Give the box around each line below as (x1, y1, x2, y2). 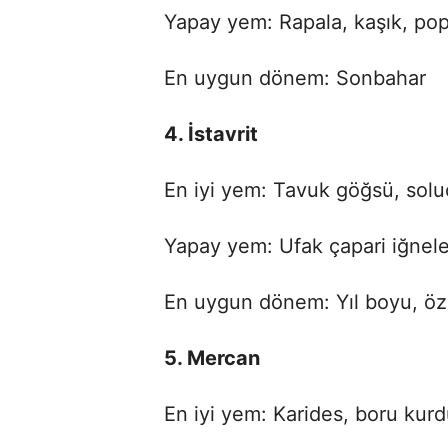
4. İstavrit (164, 122, 258, 147)
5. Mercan (164, 346, 260, 371)
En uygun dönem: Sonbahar (164, 66, 426, 91)
